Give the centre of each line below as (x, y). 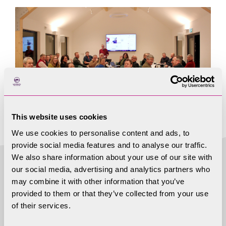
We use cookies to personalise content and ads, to (101, 133)
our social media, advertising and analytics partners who (111, 169)
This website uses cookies (60, 117)
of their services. (41, 205)
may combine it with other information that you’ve (98, 181)
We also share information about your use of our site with (112, 157)
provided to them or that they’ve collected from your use (110, 193)
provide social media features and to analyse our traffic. (109, 145)
